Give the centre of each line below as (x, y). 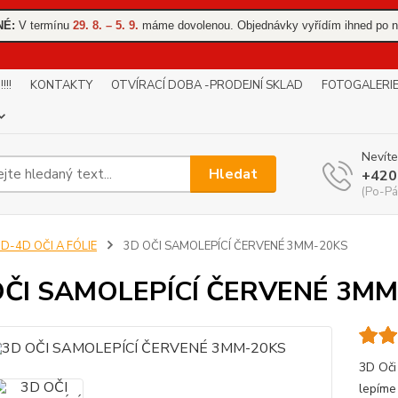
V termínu (44, 25)
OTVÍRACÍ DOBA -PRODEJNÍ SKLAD (207, 86)
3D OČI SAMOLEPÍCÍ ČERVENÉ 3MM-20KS (234, 247)
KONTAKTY (61, 86)
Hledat (234, 174)
